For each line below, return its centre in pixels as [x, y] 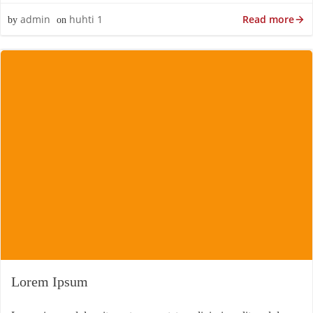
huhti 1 [86, 19]
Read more [268, 19]
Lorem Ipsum [50, 282]
